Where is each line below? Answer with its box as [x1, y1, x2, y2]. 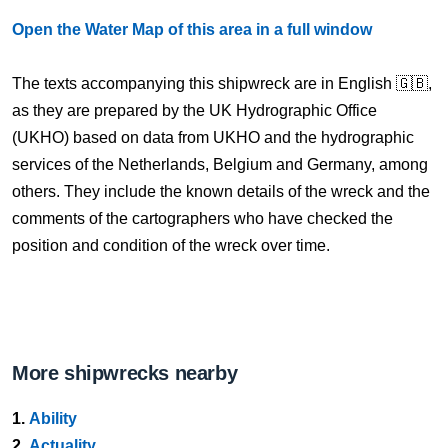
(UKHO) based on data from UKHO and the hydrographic [12, 129, 414, 146]
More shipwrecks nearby [12, 362, 238, 384]
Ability [29, 410, 77, 427]
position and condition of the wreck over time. [12, 237, 330, 254]
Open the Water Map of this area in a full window [12, 21, 372, 38]
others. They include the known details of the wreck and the [12, 183, 430, 200]
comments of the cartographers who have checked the [12, 210, 393, 227]
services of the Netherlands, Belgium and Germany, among [12, 156, 428, 173]
